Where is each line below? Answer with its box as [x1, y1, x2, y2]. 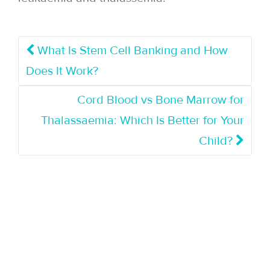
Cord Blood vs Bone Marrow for [77, 92, 244, 107]
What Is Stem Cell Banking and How [34, 43, 228, 58]
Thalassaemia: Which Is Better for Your [41, 113, 244, 128]
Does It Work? [26, 63, 98, 78]
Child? [199, 133, 236, 148]
